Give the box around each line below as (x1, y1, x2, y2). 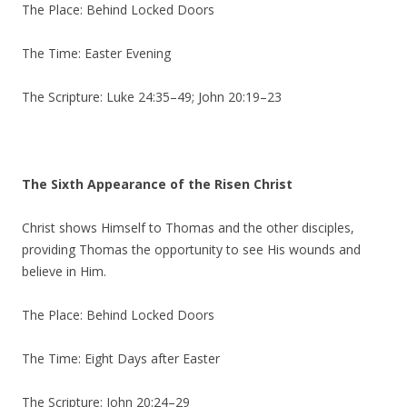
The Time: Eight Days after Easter (22, 350, 220, 367)
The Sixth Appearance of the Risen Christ (22, 175, 293, 193)
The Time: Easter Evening (22, 45, 171, 62)
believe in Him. (22, 263, 106, 280)
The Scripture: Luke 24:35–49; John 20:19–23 (22, 88, 282, 105)
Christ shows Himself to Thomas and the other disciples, (22, 219, 354, 236)
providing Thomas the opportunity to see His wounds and (22, 241, 361, 258)
